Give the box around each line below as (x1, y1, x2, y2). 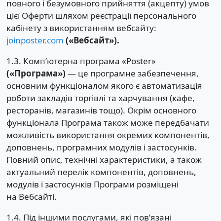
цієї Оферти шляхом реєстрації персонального (6, 9, 196, 21)
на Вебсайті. (6, 190, 57, 202)
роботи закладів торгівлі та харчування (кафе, (6, 92, 195, 104)
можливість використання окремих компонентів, (6, 129, 210, 141)
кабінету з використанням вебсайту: (6, 22, 156, 34)
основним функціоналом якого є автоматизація (6, 79, 202, 91)
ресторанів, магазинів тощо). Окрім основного (6, 104, 196, 116)
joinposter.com (6, 34, 64, 46)
